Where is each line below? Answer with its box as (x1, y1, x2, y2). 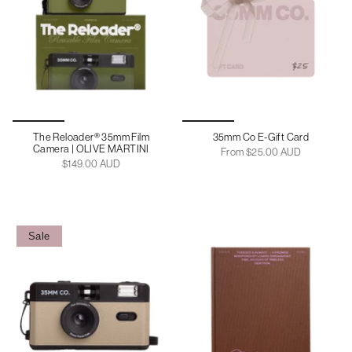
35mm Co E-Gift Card (212, 130, 310, 143)
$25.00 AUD (244, 145, 301, 158)
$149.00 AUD (61, 157, 121, 170)
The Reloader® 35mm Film (32, 130, 150, 143)
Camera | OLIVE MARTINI (33, 142, 149, 155)
